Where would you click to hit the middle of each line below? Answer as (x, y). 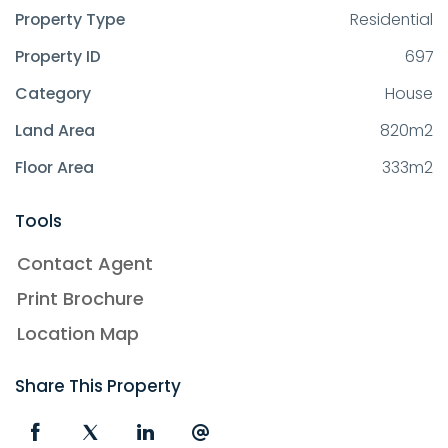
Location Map (78, 333)
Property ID (58, 56)
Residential (391, 19)
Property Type (70, 19)
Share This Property (98, 386)
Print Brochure (80, 298)
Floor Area (54, 167)
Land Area (55, 130)
